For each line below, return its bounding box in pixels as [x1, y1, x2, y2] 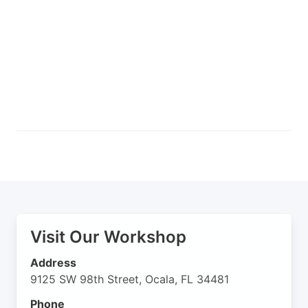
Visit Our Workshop [30, 227, 186, 247]
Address [30, 256, 76, 270]
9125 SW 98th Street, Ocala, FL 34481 [30, 272, 229, 287]
